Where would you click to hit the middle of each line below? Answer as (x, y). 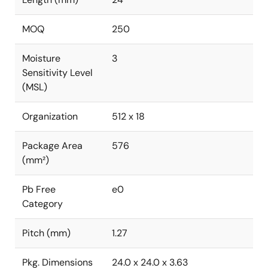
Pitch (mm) (46, 233)
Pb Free (39, 189)
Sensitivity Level (57, 73)
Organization (50, 116)
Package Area (52, 146)
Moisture (41, 58)
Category (42, 204)
